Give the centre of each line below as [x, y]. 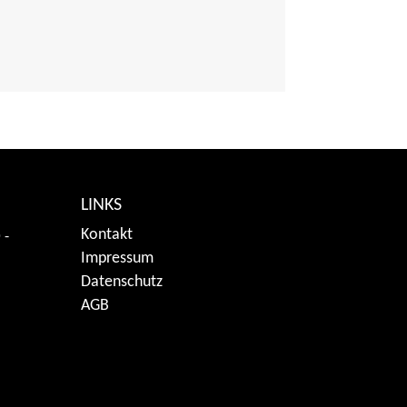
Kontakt [107, 235]
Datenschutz [122, 282]
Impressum [118, 258]
